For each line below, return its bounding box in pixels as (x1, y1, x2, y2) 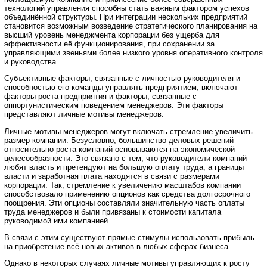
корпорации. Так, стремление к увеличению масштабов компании (4, 180, 241, 190)
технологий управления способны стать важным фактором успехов (4, 3, 249, 13)
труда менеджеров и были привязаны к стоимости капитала (4, 207, 221, 216)
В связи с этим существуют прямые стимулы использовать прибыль (4, 232, 254, 242)
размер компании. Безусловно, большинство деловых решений (4, 135, 234, 145)
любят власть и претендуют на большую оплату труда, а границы (4, 162, 244, 172)
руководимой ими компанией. (4, 216, 110, 225)
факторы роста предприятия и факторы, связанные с (4, 92, 197, 101)
